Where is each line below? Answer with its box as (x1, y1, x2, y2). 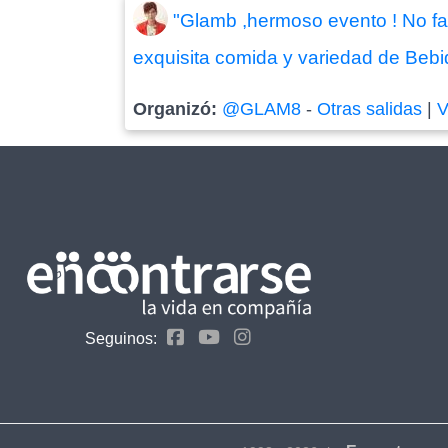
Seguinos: (85, 329, 157, 347)
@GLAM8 (222, 98, 302, 119)
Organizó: (133, 98, 223, 119)
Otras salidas (317, 98, 423, 119)
